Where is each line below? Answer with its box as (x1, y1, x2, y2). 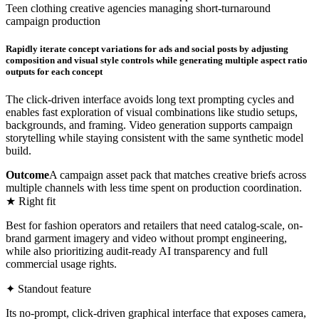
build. (6, 145, 31, 157)
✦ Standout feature (6, 283, 91, 295)
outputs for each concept (6, 66, 103, 77)
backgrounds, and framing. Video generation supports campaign (6, 119, 293, 131)
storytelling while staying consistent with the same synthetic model (6, 132, 303, 144)
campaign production (6, 14, 100, 27)
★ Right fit (6, 195, 56, 207)
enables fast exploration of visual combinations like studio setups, (6, 106, 298, 118)
